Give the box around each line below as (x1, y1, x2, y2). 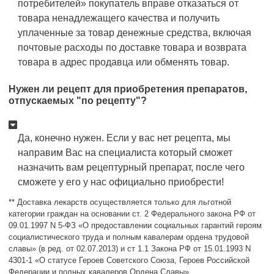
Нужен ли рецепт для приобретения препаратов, (9, 83, 247, 94)
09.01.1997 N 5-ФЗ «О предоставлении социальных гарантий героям (9, 220, 262, 230)
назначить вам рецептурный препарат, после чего (18, 161, 245, 172)
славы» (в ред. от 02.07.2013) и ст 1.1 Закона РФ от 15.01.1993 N (9, 243, 251, 253)
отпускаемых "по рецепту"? (9, 95, 147, 106)
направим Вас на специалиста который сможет (18, 147, 232, 158)
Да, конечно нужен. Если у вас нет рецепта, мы (18, 132, 231, 143)
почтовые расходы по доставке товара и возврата (18, 42, 246, 53)
